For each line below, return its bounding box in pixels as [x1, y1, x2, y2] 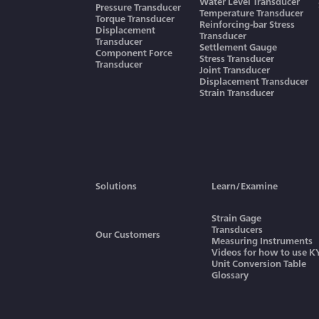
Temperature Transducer [199, 6, 303, 19]
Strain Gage [211, 211, 262, 224]
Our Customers [95, 227, 161, 241]
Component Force [95, 46, 173, 59]
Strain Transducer [199, 85, 274, 99]
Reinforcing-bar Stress [199, 17, 295, 31]
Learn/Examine [211, 179, 278, 192]
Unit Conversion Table [211, 256, 307, 270]
